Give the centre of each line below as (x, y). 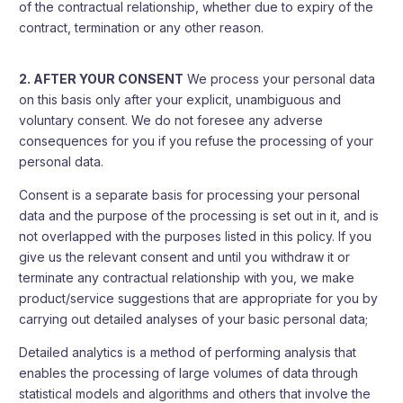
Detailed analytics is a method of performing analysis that (188, 352)
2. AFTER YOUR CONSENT (102, 79)
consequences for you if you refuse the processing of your (197, 141)
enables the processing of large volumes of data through (189, 373)
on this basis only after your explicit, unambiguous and (180, 99)
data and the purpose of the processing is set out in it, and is (199, 215)
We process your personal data (280, 79)
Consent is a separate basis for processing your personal (190, 195)
